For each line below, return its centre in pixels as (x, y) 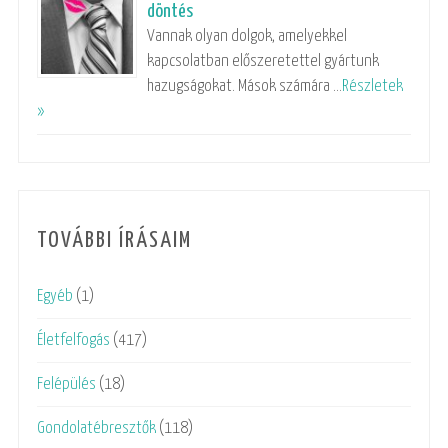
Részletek (372, 86)
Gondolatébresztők (96, 429)
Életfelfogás (73, 341)
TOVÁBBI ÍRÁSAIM (114, 240)
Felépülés (66, 385)
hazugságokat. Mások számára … (244, 86)
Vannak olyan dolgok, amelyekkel (247, 36)
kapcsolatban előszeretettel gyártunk (263, 61)
